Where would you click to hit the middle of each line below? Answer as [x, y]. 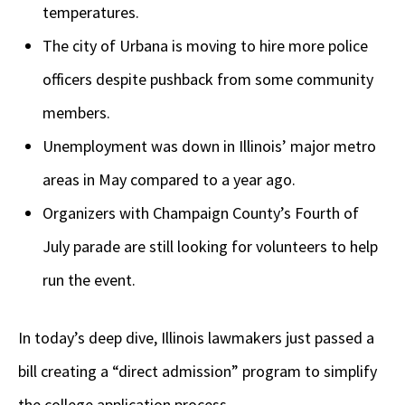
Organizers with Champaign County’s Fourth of [201, 212]
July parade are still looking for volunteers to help [210, 246]
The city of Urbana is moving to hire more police [205, 45]
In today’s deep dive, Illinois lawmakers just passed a [196, 337]
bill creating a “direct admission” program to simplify [198, 371]
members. [76, 112]
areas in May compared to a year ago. [169, 179]
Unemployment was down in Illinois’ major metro [209, 146]
